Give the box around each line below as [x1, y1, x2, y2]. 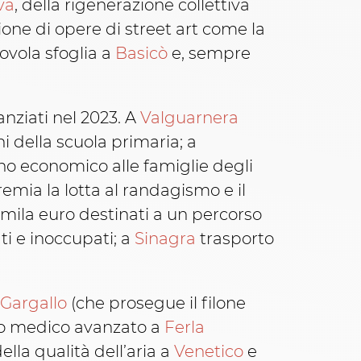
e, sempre [168, 44, 251, 64]
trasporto [196, 229, 274, 249]
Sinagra [135, 229, 196, 249]
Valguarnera [140, 108, 239, 128]
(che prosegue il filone [67, 293, 246, 313]
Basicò [115, 44, 168, 64]
